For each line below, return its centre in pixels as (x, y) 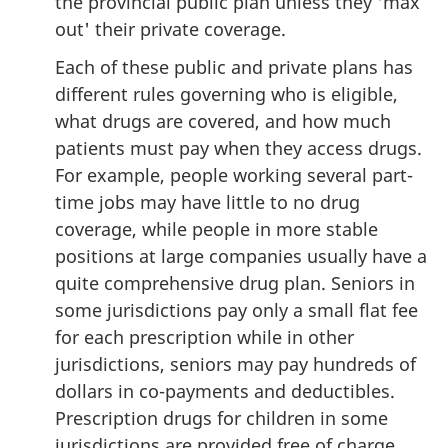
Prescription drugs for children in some (221, 418)
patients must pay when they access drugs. (238, 148)
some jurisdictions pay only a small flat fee (236, 310)
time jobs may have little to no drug (207, 202)
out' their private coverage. (170, 28)
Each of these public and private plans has (234, 67)
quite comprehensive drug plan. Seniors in (235, 283)
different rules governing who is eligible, (226, 94)
